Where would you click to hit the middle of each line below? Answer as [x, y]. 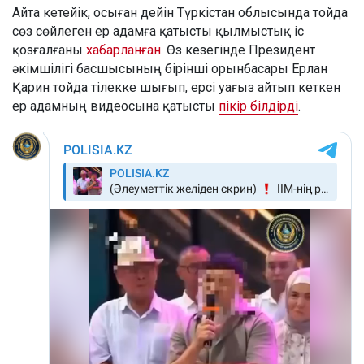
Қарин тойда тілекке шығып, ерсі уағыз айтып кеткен [176, 87]
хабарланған [123, 50]
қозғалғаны [49, 50]
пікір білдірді [258, 106]
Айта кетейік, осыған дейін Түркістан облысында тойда [180, 12]
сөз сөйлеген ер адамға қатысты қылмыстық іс [158, 31]
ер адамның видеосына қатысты [115, 106]
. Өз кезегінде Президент [238, 50]
